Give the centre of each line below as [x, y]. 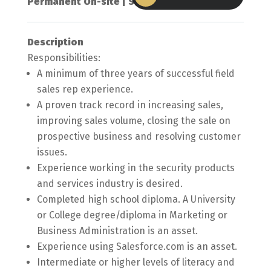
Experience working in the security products [135, 168]
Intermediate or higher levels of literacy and [135, 262]
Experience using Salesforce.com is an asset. [137, 247]
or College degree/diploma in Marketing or [132, 215]
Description [55, 42]
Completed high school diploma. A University [136, 199]
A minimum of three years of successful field [135, 73]
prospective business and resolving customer [139, 136]
